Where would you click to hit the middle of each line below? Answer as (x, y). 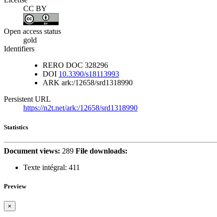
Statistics (16, 127)
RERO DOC (63, 65)
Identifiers (19, 49)
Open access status (32, 31)
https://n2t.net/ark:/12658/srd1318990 (80, 108)
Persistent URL (27, 99)
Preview (15, 186)
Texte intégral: (45, 167)
